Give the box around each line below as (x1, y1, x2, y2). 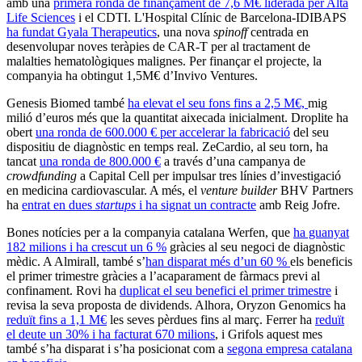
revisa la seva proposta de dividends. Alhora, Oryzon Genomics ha (6, 298, 346, 313)
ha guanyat (293, 225, 349, 240)
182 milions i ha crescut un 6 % (6, 240, 166, 255)
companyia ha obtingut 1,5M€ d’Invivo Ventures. (6, 69, 258, 83)
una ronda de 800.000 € (40, 154, 161, 169)
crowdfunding (6, 169, 77, 183)
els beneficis (290, 255, 352, 269)
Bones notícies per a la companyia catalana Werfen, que (6, 225, 293, 240)
